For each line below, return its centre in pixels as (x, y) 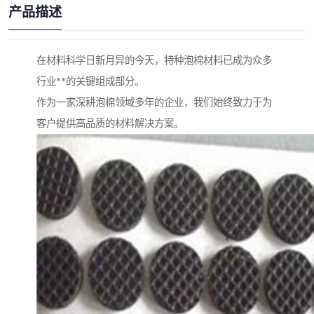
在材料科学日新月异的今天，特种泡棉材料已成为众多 (154, 61)
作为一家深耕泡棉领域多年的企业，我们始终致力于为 (154, 103)
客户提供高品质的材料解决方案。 (110, 124)
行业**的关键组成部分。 (90, 82)
